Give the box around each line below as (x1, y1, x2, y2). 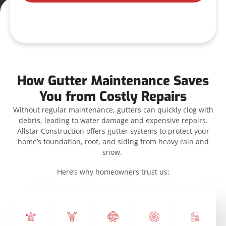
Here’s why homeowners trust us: (56, 167, 169, 177)
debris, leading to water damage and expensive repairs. (18, 116, 208, 126)
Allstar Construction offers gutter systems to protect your (17, 126, 209, 136)
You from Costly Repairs (39, 88, 187, 106)
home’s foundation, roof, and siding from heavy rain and (17, 137, 209, 147)
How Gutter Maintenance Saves (17, 72, 209, 90)
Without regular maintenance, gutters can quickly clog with (13, 105, 213, 115)
